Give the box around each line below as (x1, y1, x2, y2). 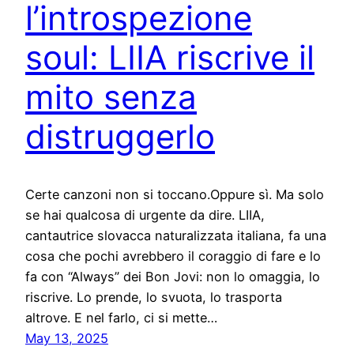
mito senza (25, 77, 197, 118)
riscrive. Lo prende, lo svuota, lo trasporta (25, 288, 282, 305)
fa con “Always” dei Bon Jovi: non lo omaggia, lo (25, 268, 320, 284)
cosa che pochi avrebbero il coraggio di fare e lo (25, 247, 321, 264)
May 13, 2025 (25, 330, 108, 346)
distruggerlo (25, 116, 215, 157)
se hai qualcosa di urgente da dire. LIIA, (25, 206, 265, 223)
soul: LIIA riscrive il (25, 37, 314, 78)
